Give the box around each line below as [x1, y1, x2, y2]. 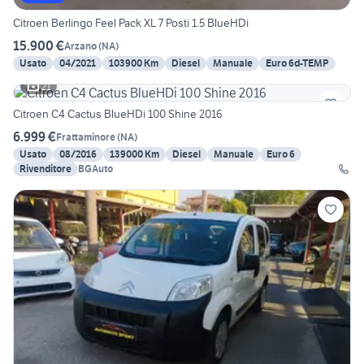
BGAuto [78, 162, 113, 175]
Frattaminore [56, 130, 115, 143]
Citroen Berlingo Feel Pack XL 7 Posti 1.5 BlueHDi [13, 15, 249, 31]
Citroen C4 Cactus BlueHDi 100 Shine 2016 [13, 106, 223, 122]
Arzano [64, 39, 97, 52]
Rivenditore [19, 162, 71, 175]
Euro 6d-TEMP [266, 57, 329, 70]
